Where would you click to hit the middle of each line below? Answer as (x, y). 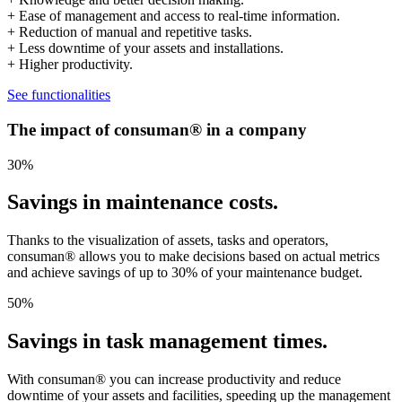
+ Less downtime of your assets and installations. (145, 48)
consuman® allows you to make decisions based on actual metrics (193, 257)
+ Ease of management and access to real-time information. (174, 16)
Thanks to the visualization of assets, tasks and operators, (168, 240)
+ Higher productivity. (70, 65)
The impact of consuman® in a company (157, 129)
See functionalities (59, 95)
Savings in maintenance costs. (143, 202)
